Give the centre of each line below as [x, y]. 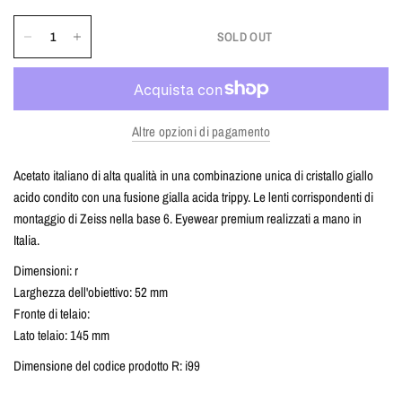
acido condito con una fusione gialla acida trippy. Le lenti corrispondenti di [194, 197]
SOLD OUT [245, 37]
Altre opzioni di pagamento [201, 131]
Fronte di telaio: [52, 314]
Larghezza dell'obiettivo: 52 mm [91, 292]
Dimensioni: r [46, 271]
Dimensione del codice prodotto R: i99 [107, 366]
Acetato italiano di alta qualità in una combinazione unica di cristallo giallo [194, 175]
